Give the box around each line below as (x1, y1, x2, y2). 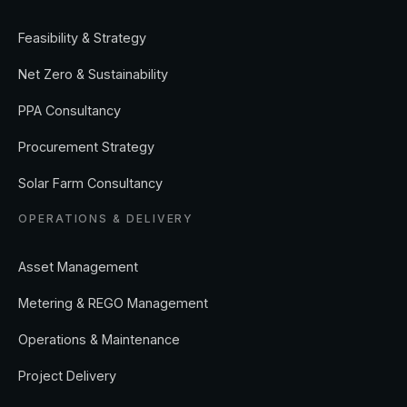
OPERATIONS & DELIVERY (18, 212, 194, 226)
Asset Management (18, 259, 138, 275)
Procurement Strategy (18, 139, 154, 155)
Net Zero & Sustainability (18, 66, 168, 83)
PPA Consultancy (18, 103, 121, 119)
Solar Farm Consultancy (18, 175, 163, 192)
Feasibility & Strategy (18, 30, 146, 46)
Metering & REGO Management (18, 295, 208, 312)
